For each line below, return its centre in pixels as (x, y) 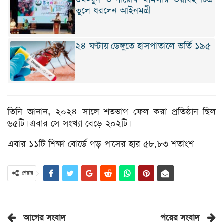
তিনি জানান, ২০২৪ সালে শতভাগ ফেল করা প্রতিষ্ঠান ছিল (111, 112)
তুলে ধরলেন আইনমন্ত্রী (113, 11)
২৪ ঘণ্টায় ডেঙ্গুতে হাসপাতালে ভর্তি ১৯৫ (143, 46)
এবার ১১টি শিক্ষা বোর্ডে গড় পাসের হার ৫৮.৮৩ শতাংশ (101, 144)
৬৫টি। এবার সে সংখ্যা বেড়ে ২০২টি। (68, 124)
